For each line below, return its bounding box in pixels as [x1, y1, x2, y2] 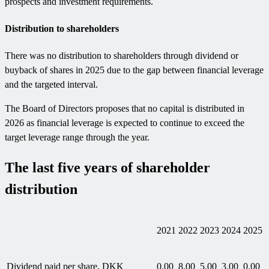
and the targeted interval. [5, 79, 98, 90]
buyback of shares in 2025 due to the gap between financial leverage [5, 65, 264, 76]
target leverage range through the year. [5, 132, 150, 143]
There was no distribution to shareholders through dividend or [5, 50, 238, 61]
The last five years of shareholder [5, 160, 210, 176]
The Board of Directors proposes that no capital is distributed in [5, 103, 244, 114]
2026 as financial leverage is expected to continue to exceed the [5, 118, 244, 128]
